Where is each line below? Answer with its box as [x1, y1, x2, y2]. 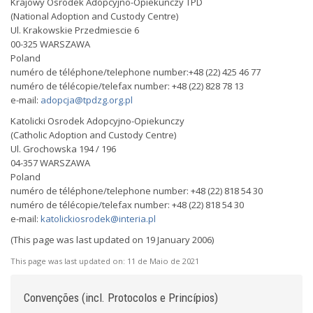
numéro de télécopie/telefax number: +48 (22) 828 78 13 [10, 80, 244, 92]
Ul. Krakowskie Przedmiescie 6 [10, 24, 139, 36]
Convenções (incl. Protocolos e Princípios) [24, 291, 218, 305]
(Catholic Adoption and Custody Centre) [10, 129, 176, 141]
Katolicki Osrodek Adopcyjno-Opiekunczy [10, 115, 184, 127]
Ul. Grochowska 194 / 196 [10, 143, 116, 155]
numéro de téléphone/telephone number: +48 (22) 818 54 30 [10, 184, 263, 197]
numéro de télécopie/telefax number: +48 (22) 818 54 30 [10, 198, 244, 211]
